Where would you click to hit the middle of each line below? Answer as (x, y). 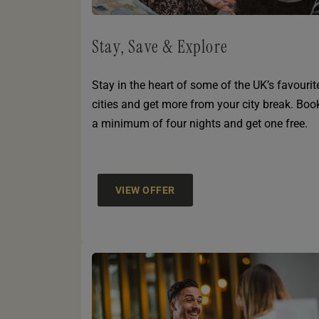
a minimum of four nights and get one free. (200, 124)
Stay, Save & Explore (160, 47)
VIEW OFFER (145, 190)
